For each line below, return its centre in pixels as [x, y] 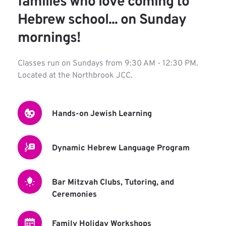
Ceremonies [74, 195]
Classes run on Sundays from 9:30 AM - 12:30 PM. [108, 64]
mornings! [49, 39]
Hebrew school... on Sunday [102, 20]
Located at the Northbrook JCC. [75, 76]
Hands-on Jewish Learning [102, 114]
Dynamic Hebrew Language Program [121, 149]
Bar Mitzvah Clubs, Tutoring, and [113, 183]
